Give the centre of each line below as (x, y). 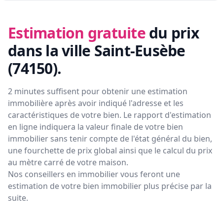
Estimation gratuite (77, 33)
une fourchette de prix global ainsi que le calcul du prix (110, 151)
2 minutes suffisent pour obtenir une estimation (98, 92)
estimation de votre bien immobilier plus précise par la (110, 186)
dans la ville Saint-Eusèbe (97, 51)
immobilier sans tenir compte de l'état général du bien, (110, 139)
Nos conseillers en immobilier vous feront (86, 174)
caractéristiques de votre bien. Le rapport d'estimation (110, 115)
